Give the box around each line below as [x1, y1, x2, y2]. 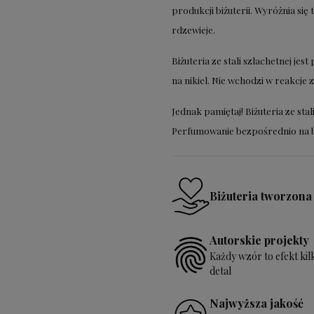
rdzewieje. [171, 24, 215, 36]
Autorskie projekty [209, 233, 309, 248]
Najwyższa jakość [209, 296, 303, 311]
